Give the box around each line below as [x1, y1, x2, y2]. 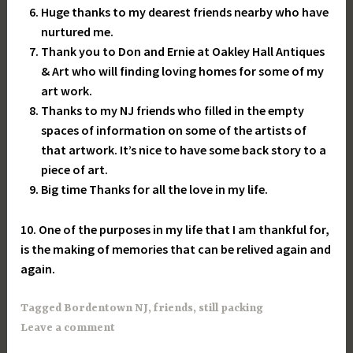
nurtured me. [40, 23, 113, 39]
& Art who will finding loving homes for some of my [40, 62, 324, 79]
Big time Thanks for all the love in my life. [40, 180, 268, 197]
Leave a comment [20, 321, 116, 335]
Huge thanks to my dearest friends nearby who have [40, 3, 329, 20]
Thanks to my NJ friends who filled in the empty [40, 102, 304, 118]
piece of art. [40, 161, 108, 177]
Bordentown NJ [64, 302, 149, 315]
